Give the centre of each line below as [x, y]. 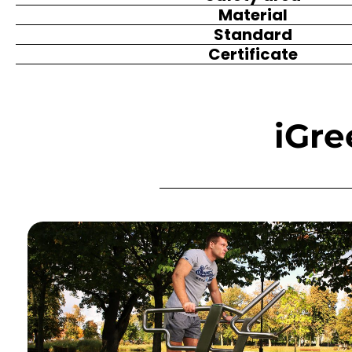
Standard [253, 35]
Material [253, 15]
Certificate [253, 55]
